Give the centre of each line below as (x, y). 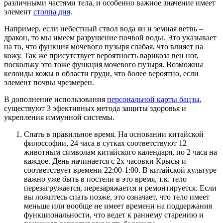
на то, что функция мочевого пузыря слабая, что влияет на (104, 47)
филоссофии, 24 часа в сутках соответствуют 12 (105, 143)
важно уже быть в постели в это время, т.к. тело (105, 179)
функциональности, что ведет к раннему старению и (114, 215)
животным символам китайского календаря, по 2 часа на (120, 152)
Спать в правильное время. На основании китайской (114, 134)
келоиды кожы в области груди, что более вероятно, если (101, 74)
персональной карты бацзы (153, 100)
